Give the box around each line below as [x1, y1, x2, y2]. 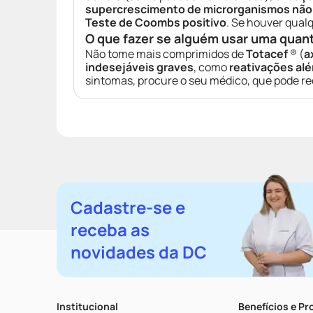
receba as [71, 218, 150, 241]
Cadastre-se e [71, 196, 185, 219]
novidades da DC [71, 240, 207, 263]
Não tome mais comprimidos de [85, 46, 246, 61]
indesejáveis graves [85, 59, 194, 75]
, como [194, 59, 229, 75]
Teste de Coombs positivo [85, 15, 226, 30]
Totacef [246, 46, 288, 61]
